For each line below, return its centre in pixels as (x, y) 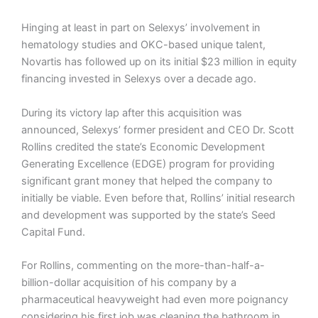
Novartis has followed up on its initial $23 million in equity (159, 62)
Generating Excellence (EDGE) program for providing (148, 164)
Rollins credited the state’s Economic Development (143, 147)
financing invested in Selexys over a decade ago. (139, 79)
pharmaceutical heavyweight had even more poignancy (155, 300)
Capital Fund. (53, 232)
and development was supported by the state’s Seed (148, 215)
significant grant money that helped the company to (147, 181)
